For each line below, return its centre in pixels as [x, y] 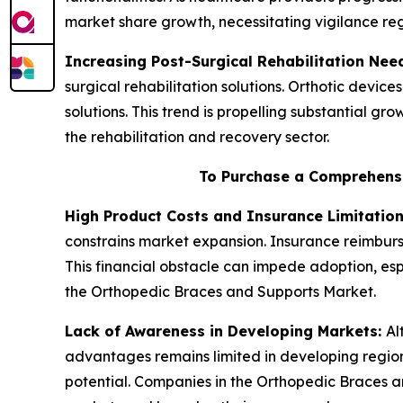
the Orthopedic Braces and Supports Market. [220, 292]
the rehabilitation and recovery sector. [197, 137]
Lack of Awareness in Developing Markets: [225, 331]
